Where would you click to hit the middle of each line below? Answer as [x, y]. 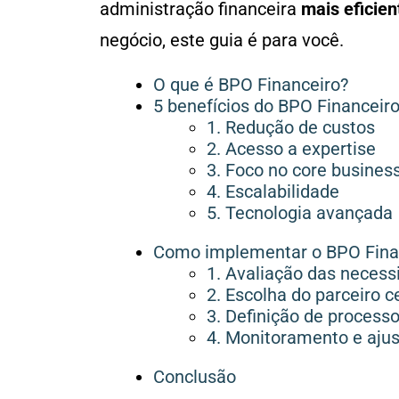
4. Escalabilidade [273, 192]
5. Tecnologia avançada [300, 213]
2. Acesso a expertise [291, 149]
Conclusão [195, 377]
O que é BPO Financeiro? [253, 85]
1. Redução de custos [291, 128]
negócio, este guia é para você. [222, 41]
